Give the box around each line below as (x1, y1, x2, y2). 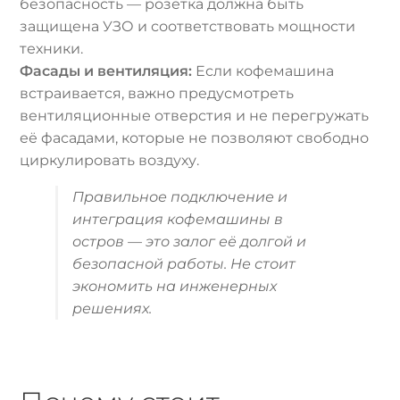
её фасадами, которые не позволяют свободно (20, 129, 370, 147)
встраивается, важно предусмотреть (20, 85, 295, 103)
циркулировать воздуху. (20, 152, 200, 170)
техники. (20, 40, 84, 58)
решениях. (72, 300, 153, 318)
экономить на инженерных (72, 278, 278, 296)
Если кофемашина (192, 62, 335, 80)
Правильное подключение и (72, 188, 288, 206)
